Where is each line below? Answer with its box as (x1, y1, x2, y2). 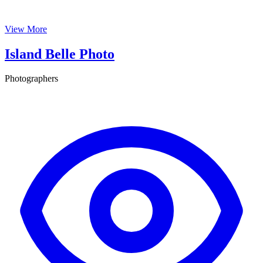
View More (5, 23, 47, 34)
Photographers (5, 73, 58, 84)
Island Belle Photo (5, 46, 114, 62)
